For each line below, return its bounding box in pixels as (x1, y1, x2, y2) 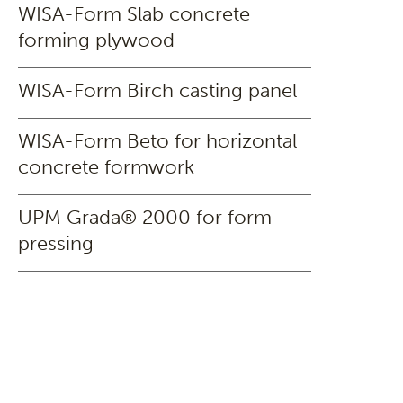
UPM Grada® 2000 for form (18, 205, 272, 229)
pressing (18, 231, 94, 255)
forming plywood (18, 28, 175, 52)
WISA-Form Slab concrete (18, 2, 250, 26)
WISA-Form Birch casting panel (18, 78, 297, 103)
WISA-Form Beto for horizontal (18, 129, 297, 153)
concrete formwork (18, 155, 194, 179)
